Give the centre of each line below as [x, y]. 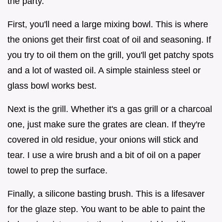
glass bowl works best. [52, 85]
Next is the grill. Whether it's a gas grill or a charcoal [110, 109]
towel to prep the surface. [57, 170]
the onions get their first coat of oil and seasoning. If [109, 39]
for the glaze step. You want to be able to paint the [106, 209]
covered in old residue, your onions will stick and [103, 139]
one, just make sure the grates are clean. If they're [106, 124]
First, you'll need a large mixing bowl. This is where [108, 24]
